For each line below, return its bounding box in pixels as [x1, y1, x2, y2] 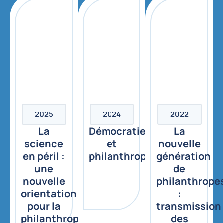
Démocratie [89, 124, 146, 138]
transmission [156, 199, 221, 213]
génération [156, 149, 211, 163]
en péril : [23, 149, 65, 163]
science [24, 137, 63, 151]
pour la [27, 199, 61, 213]
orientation [21, 187, 77, 201]
